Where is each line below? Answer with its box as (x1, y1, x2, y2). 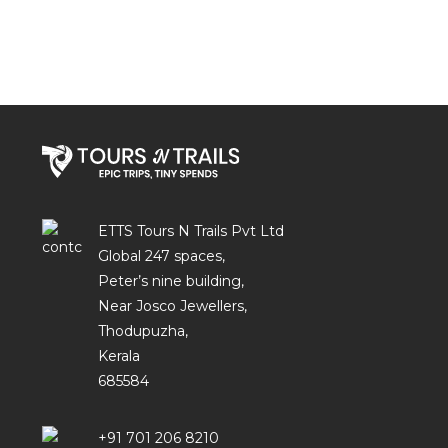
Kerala (98, 346, 140, 365)
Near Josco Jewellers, (98, 296, 247, 315)
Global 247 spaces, (98, 246, 225, 265)
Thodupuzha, (98, 321, 188, 340)
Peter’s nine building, (98, 271, 244, 290)
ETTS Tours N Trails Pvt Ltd (98, 221, 284, 240)
